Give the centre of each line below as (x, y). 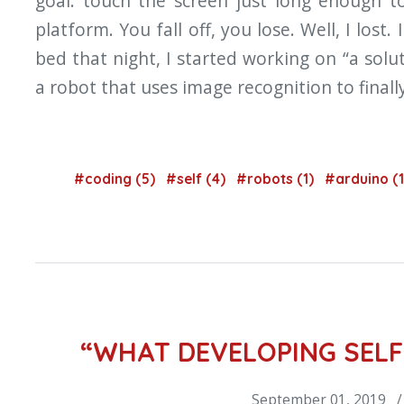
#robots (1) (277, 179)
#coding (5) (116, 179)
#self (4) (197, 179)
